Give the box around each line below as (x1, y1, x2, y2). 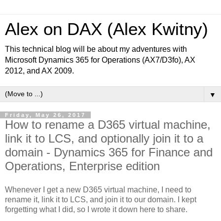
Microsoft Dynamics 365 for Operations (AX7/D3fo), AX (5, 56, 195, 64)
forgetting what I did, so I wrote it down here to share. (5, 205, 187, 214)
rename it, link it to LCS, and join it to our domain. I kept (5, 195, 196, 204)
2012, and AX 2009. (5, 67, 74, 75)
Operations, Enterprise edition (5, 159, 160, 173)
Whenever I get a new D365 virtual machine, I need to (5, 185, 191, 194)
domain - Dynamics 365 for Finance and (5, 146, 213, 159)
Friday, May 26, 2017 (5, 112, 86, 118)
